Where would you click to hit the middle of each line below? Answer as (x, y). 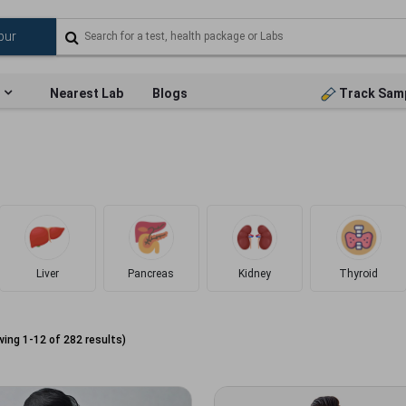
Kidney (255, 274)
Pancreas (151, 274)
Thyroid (359, 274)
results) (104, 339)
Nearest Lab (87, 93)
